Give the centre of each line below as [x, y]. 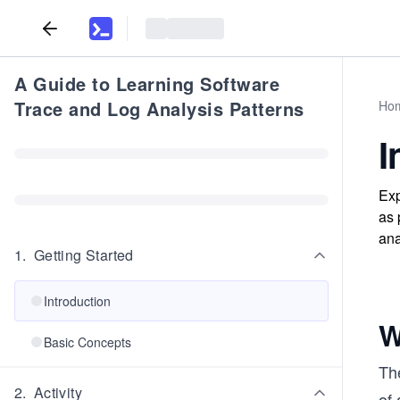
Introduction [77, 301]
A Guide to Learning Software [147, 83]
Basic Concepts [87, 342]
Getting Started [83, 255]
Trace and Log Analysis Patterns [159, 108]
